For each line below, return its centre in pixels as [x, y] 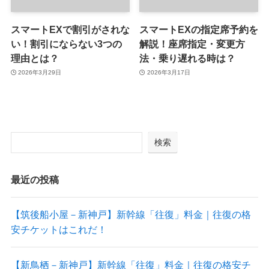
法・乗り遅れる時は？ [188, 58]
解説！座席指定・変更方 [192, 44]
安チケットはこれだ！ [59, 230]
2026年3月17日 [168, 73]
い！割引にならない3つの [66, 44]
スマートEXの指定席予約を [199, 29]
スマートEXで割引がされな [70, 29]
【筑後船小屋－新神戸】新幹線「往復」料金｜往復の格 [131, 215]
